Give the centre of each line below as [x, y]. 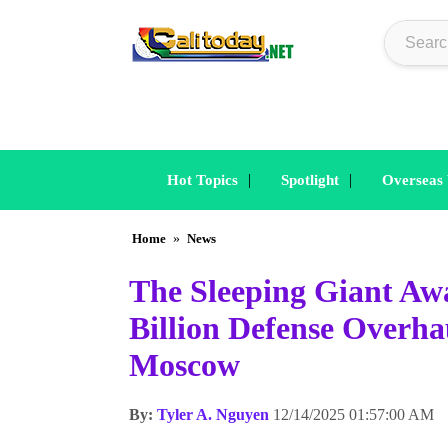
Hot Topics [202, 180]
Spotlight [310, 180]
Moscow [184, 365]
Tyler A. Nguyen [213, 414]
